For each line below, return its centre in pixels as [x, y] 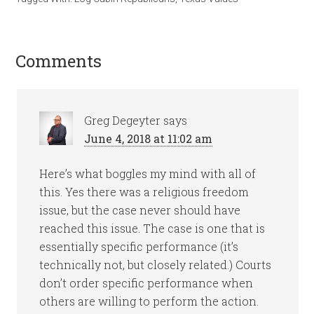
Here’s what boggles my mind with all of [148, 173]
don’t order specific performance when [146, 283]
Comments [59, 61]
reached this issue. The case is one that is [152, 228]
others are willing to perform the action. [149, 301]
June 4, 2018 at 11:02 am [149, 138]
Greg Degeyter [123, 120]
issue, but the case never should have [140, 210]
